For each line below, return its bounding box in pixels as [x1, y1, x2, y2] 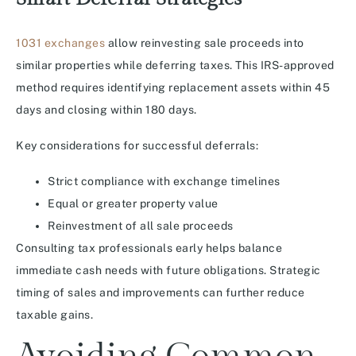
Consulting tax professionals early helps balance [16, 242, 282, 255]
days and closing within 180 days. [16, 103, 197, 117]
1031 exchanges [16, 37, 105, 50]
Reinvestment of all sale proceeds [48, 219, 234, 233]
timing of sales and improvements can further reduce [16, 286, 305, 300]
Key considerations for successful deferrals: [16, 139, 258, 153]
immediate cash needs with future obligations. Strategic [16, 264, 321, 277]
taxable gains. [16, 308, 93, 322]
